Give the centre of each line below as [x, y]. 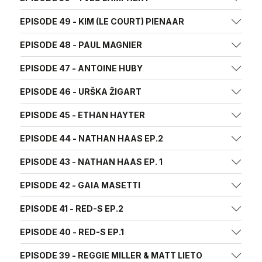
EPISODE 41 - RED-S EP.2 [72, 208]
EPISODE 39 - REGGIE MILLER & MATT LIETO [111, 255]
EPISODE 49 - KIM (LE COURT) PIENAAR [102, 21]
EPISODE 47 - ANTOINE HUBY [81, 68]
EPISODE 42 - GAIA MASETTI [80, 185]
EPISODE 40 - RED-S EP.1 [72, 232]
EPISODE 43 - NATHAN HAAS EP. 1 [91, 162]
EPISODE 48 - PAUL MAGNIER [81, 45]
